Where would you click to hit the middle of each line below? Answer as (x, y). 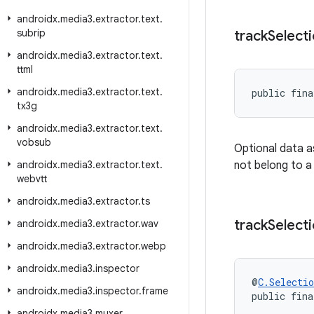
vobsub (34, 142)
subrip (31, 33)
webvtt (32, 179)
